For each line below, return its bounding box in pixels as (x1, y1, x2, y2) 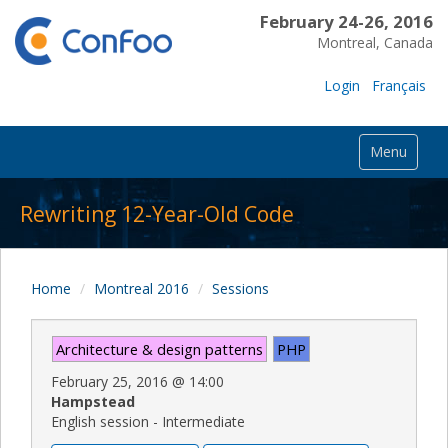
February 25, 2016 (51, 371, 168, 391)
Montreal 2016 (94, 278, 189, 298)
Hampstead (51, 391, 135, 411)
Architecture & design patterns (56, 338, 263, 359)
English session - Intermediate (51, 411, 245, 431)
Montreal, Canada (316, 33, 433, 52)
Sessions (212, 278, 269, 298)
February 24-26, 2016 (259, 10, 433, 33)
